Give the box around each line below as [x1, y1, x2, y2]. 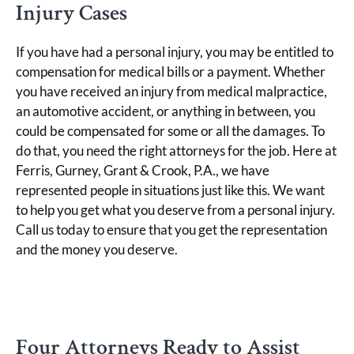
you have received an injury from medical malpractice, [16, 82, 327, 100]
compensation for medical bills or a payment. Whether [16, 62, 326, 80]
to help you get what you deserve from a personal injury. [16, 201, 335, 218]
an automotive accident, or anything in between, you [16, 102, 315, 119]
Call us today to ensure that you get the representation [16, 220, 327, 238]
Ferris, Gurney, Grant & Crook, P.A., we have [16, 161, 269, 179]
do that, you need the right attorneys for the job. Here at [16, 141, 337, 159]
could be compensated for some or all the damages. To [16, 122, 325, 139]
